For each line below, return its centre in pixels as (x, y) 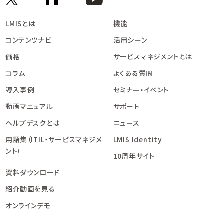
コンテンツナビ (28, 40)
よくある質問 (133, 73)
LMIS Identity (137, 139)
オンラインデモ (28, 206)
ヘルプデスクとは (33, 123)
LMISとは (21, 24)
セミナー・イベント (141, 90)
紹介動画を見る (30, 189)
